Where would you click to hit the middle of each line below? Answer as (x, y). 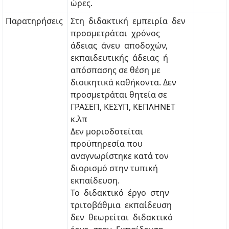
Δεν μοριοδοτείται (107, 131)
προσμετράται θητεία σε (119, 95)
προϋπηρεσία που (107, 144)
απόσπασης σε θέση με (116, 70)
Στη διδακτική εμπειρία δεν (129, 21)
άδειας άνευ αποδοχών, (120, 45)
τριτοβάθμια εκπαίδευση (122, 205)
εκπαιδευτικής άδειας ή (119, 58)
